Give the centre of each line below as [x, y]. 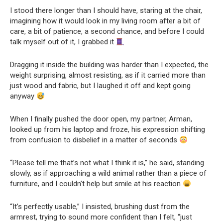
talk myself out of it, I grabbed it [63, 42]
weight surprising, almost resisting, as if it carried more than [108, 75]
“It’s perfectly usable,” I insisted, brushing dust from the [100, 207]
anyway [23, 96]
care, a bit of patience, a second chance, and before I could [107, 32]
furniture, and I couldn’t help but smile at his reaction [96, 184]
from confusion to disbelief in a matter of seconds [95, 140]
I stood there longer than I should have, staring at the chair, [106, 11]
